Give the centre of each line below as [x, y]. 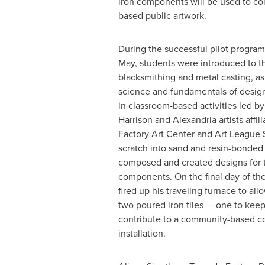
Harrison [135, 119]
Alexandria [194, 119]
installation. [142, 233]
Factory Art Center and [166, 134]
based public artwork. [162, 15]
